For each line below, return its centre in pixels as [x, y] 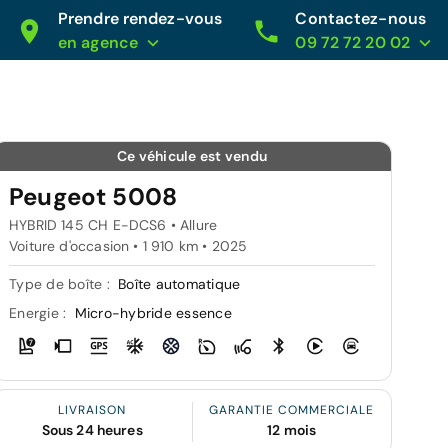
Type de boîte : [61, 284]
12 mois [292, 430]
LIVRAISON [92, 410]
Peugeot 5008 [93, 196]
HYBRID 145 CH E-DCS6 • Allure [113, 225]
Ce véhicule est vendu [192, 156]
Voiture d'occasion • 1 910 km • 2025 [128, 246]
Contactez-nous [360, 18]
